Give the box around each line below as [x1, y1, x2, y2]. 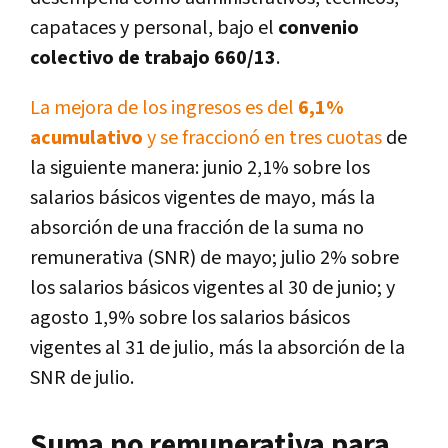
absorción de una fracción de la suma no [30, 214, 364, 241]
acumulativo [30, 124, 143, 151]
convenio [278, 14, 359, 41]
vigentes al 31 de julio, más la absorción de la [30, 334, 405, 361]
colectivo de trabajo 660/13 [30, 44, 276, 71]
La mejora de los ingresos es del [30, 94, 298, 121]
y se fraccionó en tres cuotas [143, 124, 382, 151]
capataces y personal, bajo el [30, 14, 274, 41]
